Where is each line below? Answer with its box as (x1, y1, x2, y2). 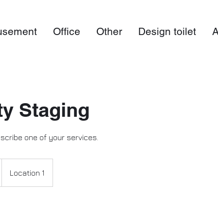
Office (53, 25, 80, 37)
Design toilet (138, 25, 196, 37)
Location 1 (10, 168, 45, 177)
